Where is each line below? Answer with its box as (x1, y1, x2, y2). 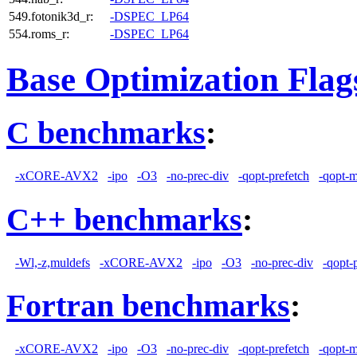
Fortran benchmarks (6, 288, 290, 324)
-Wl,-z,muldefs (15, 255, 90, 269)
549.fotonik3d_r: (9, 9, 93, 23)
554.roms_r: (9, 26, 69, 41)
